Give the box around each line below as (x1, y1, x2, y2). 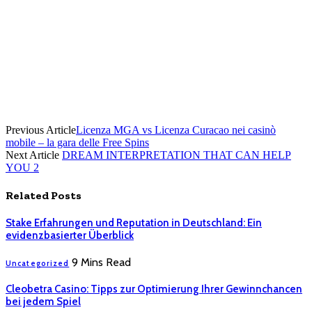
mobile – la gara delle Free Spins (6, 136, 149, 148)
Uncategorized (6, 258, 70, 269)
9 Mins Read (72, 256, 132, 270)
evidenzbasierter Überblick (6, 229, 134, 242)
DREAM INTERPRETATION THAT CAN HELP (62, 148, 291, 161)
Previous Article (6, 123, 76, 136)
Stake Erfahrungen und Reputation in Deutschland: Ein (6, 217, 262, 230)
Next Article (6, 148, 62, 161)
